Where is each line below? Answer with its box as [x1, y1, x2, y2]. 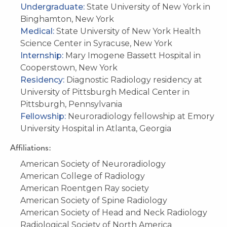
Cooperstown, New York [20, 62, 118, 72]
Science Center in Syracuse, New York [20, 38, 172, 48]
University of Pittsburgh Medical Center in [20, 87, 190, 97]
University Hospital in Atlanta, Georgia [20, 123, 171, 133]
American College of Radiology [20, 171, 145, 181]
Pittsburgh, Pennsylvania [20, 99, 122, 109]
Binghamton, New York [20, 14, 114, 24]
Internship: [20, 50, 65, 60]
